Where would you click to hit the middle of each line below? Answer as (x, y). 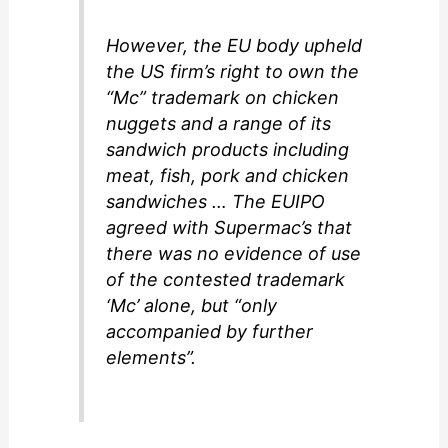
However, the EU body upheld (234, 46)
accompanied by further (210, 332)
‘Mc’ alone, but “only (192, 306)
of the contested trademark (226, 280)
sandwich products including (228, 150)
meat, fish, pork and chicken (228, 176)
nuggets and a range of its (219, 124)
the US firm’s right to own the (233, 72)
